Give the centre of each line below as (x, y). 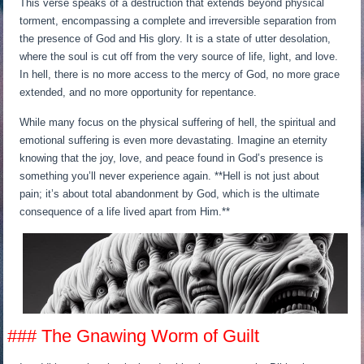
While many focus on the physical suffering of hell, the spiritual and (178, 123)
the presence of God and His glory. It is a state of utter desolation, (175, 39)
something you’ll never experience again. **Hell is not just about (170, 176)
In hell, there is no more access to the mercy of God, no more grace (180, 75)
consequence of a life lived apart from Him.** (125, 212)
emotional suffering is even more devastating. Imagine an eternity (174, 141)
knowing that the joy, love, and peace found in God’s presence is (172, 158)
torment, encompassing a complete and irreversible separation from (178, 21)
